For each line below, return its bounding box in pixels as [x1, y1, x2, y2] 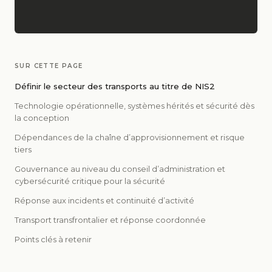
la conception [15, 113, 69, 123]
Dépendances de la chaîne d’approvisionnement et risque [15, 132, 245, 142]
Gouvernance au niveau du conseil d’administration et [15, 164, 225, 174]
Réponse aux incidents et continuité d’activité [15, 195, 194, 205]
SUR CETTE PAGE [15, 62, 83, 70]
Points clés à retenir [15, 234, 92, 244]
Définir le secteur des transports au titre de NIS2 [15, 81, 215, 91]
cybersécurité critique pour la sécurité [15, 176, 165, 186]
